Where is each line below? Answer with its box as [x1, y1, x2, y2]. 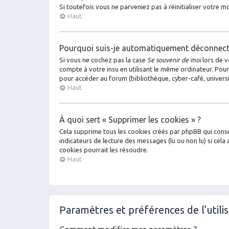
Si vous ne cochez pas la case [59, 56, 147, 63]
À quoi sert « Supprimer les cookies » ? [59, 114, 201, 124]
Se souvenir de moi [147, 56, 201, 63]
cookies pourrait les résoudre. [59, 146, 148, 153]
